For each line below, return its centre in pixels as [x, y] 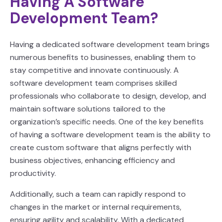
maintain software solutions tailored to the [88, 109]
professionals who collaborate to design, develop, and [108, 96]
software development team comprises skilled [93, 83]
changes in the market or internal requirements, [96, 207]
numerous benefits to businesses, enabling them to [103, 57]
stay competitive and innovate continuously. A [94, 70]
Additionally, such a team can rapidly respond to [98, 194]
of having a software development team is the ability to [110, 135]
